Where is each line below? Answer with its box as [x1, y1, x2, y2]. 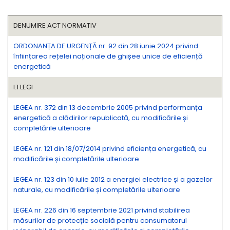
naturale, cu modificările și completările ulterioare [13, 185, 180, 195]
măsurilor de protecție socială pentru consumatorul [13, 216, 187, 225]
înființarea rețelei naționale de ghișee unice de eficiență [13, 51, 203, 61]
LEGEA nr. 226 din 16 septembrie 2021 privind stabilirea [13, 205, 190, 215]
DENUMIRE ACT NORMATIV [13, 21, 97, 30]
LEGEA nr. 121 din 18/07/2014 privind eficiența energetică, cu [13, 144, 206, 154]
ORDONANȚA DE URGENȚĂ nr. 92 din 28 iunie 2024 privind [13, 41, 198, 51]
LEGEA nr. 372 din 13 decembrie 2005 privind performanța [13, 103, 202, 112]
